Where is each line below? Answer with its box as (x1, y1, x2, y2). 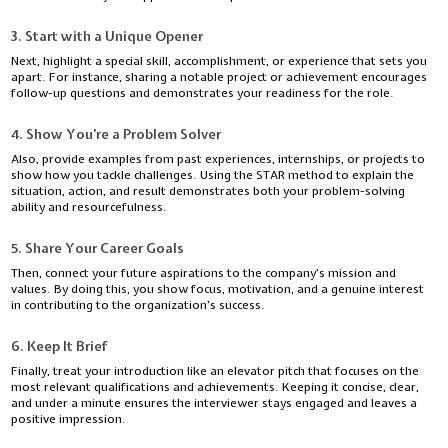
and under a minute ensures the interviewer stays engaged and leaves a (11, 395, 418, 412)
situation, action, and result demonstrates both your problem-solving (11, 183, 406, 200)
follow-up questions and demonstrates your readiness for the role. (11, 85, 395, 102)
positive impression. (11, 411, 127, 428)
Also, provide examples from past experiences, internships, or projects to (11, 151, 426, 168)
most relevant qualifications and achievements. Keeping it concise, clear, (11, 379, 420, 396)
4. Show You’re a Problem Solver (11, 125, 222, 144)
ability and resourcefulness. (11, 199, 168, 216)
